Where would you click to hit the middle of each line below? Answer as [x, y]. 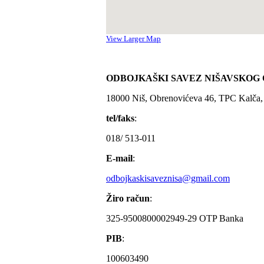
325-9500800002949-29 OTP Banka [175, 218]
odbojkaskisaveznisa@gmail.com [168, 178]
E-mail [119, 158]
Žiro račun [128, 198]
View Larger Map [133, 38]
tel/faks [120, 118]
